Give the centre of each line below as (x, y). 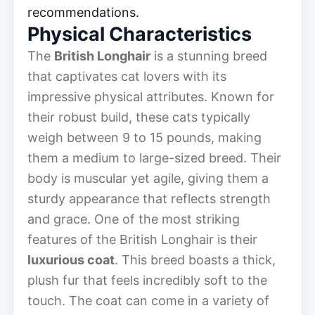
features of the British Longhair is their (142, 239)
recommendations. (83, 12)
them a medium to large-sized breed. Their (154, 157)
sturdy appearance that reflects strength (149, 198)
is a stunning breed (209, 56)
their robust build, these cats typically (139, 117)
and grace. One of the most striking (134, 219)
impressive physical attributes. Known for (151, 96)
